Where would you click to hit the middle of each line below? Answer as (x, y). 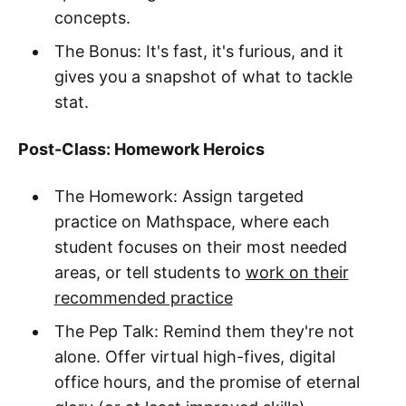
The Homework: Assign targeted (179, 197)
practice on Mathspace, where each (192, 222)
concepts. (92, 18)
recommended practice (143, 298)
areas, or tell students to (150, 273)
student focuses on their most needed (200, 247)
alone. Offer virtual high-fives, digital (194, 357)
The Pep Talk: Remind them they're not (204, 332)
